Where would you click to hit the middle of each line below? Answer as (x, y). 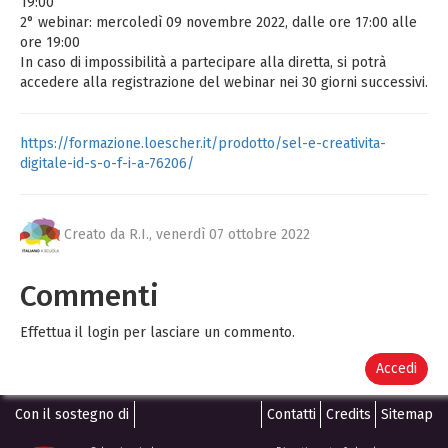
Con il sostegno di (72, 414)
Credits (348, 414)
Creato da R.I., (110, 234)
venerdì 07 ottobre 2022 (233, 234)
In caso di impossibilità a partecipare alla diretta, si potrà (203, 62)
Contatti (291, 414)
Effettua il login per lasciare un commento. (157, 332)
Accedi (396, 368)
